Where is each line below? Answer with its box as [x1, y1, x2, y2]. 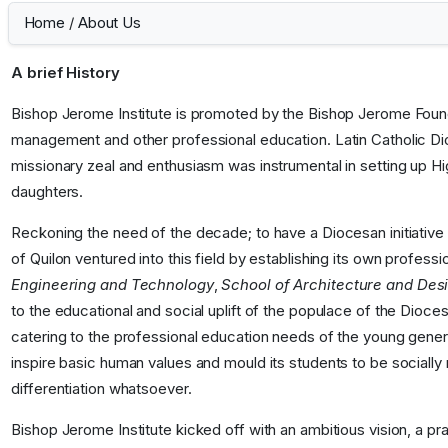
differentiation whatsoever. [11, 378, 192, 398]
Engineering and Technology [11, 274, 214, 294]
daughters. [11, 181, 84, 201]
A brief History [11, 62, 120, 82]
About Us [77, 13, 142, 33]
